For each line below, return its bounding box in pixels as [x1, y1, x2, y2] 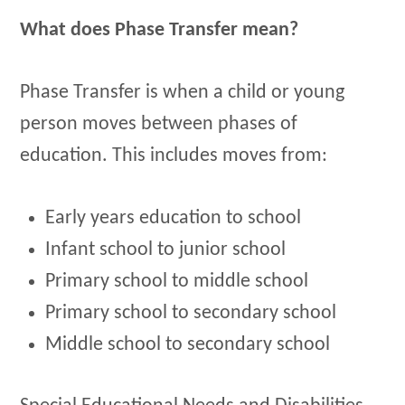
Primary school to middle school [45, 270, 309, 292]
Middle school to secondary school [45, 334, 331, 355]
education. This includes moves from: [20, 145, 328, 166]
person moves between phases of [20, 113, 298, 135]
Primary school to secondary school [45, 302, 337, 324]
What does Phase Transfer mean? [20, 20, 299, 42]
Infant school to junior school [45, 239, 287, 260]
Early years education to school [45, 207, 302, 229]
